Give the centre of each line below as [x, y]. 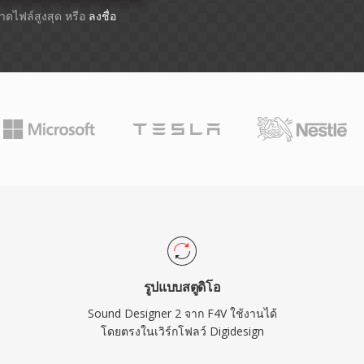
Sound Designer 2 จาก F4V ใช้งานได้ [182, 313]
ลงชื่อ [102, 16]
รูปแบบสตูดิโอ [182, 287]
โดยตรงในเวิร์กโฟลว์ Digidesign [182, 331]
